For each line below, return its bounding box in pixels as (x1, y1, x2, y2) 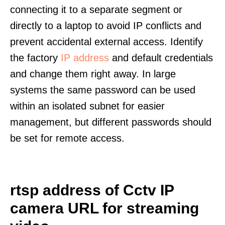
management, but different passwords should (10, 117, 211, 128)
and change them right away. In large (10, 68, 176, 79)
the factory (10, 52, 61, 63)
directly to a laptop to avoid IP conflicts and (10, 20, 201, 31)
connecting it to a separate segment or (10, 4, 182, 15)
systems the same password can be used (10, 84, 195, 95)
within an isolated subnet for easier (10, 100, 165, 111)
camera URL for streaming (10, 200, 199, 216)
